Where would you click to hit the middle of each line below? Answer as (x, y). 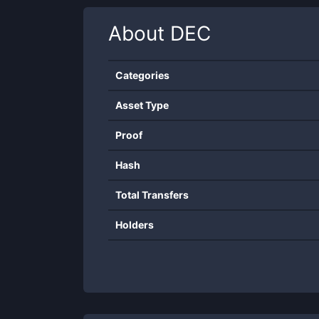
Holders (135, 225)
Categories (142, 75)
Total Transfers (152, 195)
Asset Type (142, 105)
